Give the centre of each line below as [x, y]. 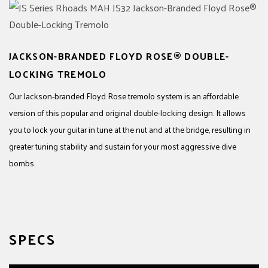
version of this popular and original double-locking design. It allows [127, 113]
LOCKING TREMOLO [58, 74]
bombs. [22, 163]
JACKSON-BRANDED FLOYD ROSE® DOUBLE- [119, 56]
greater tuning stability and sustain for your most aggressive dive [123, 146]
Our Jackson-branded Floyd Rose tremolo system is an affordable [124, 96]
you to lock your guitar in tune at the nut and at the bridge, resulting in [130, 130]
